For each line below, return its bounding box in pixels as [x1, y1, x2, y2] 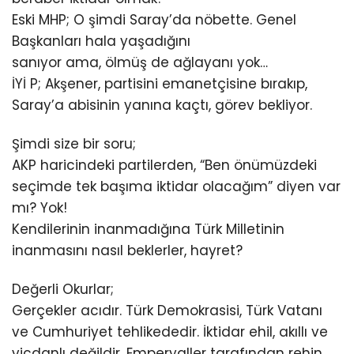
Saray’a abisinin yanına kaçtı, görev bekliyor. [12, 95, 312, 115]
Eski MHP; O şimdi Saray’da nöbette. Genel [12, 9, 296, 29]
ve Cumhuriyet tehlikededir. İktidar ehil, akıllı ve [12, 322, 328, 342]
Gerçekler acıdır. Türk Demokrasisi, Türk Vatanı [12, 301, 322, 321]
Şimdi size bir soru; [12, 134, 136, 153]
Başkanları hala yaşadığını [12, 31, 190, 51]
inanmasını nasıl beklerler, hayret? [12, 240, 243, 260]
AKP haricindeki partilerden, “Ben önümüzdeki [12, 155, 317, 175]
